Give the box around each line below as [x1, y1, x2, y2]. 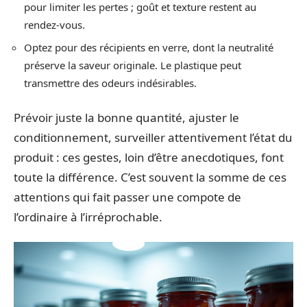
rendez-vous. [24, 17, 85, 32]
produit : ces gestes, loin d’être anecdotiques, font [14, 149, 284, 165]
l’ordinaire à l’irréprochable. [14, 208, 162, 225]
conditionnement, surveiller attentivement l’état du [14, 129, 293, 145]
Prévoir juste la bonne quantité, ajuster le [14, 109, 239, 125]
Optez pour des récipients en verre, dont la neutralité [24, 40, 273, 54]
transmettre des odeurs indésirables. [24, 76, 197, 90]
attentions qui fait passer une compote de [14, 188, 241, 205]
